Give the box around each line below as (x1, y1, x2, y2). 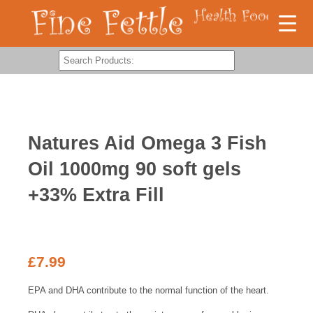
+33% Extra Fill (28, 184, 164, 205)
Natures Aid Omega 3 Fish (28, 132, 267, 154)
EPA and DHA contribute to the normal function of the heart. (28, 285, 269, 296)
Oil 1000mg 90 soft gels (28, 158, 241, 180)
